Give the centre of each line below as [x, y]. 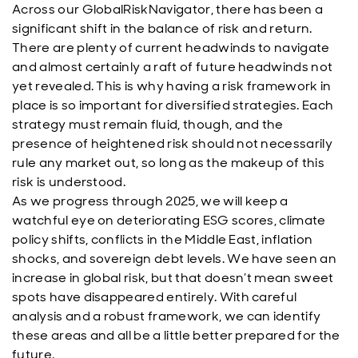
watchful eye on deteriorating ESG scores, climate [169, 220]
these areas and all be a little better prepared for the [176, 335]
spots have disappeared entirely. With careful [155, 297]
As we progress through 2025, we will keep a [150, 201]
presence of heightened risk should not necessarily [173, 143]
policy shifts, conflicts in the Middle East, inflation [163, 239]
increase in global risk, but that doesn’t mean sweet [173, 278]
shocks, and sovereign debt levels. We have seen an [175, 259]
